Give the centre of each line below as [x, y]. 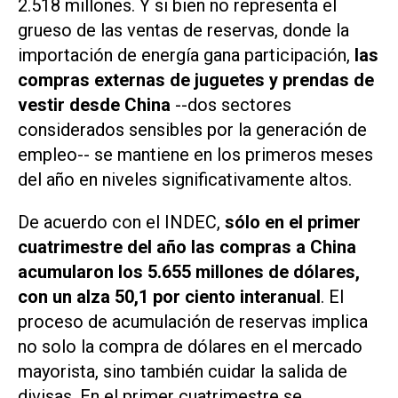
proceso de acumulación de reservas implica [193, 322]
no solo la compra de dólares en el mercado [190, 347]
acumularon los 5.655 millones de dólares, [189, 272]
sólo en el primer [293, 223]
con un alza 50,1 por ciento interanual [169, 297]
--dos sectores [231, 104]
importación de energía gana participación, [184, 55]
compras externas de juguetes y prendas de [196, 80]
